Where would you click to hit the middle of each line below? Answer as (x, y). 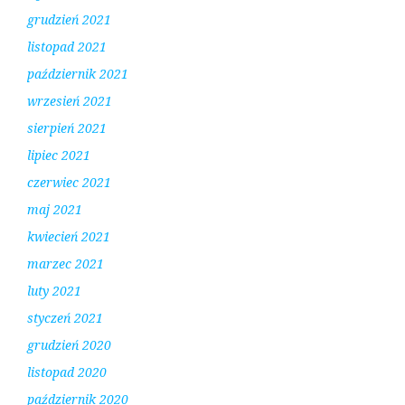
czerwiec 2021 (69, 183)
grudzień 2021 (69, 20)
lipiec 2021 (59, 155)
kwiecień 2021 (69, 237)
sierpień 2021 (67, 128)
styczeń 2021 (65, 318)
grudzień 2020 (69, 345)
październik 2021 (78, 74)
